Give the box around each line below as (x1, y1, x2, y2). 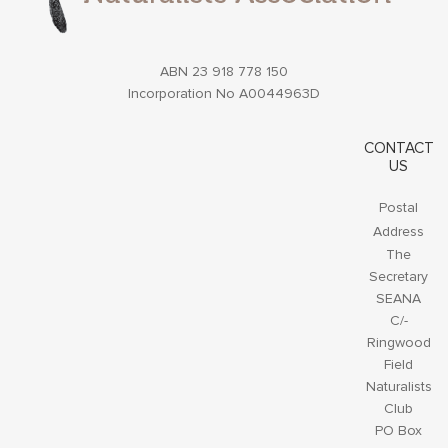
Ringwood (366, 334, 431, 351)
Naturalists (365, 378, 432, 395)
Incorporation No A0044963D (128, 85, 320, 102)
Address (373, 223, 425, 240)
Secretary (369, 268, 429, 285)
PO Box (375, 422, 423, 439)
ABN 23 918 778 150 (160, 63, 288, 80)
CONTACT (363, 139, 434, 158)
